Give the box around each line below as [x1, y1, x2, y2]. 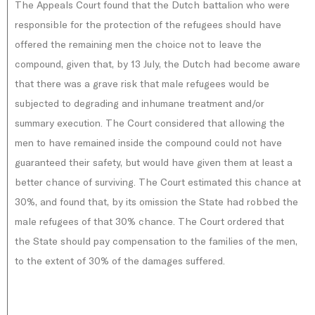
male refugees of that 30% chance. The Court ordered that [15, 215, 284, 228]
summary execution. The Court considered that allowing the [15, 117, 285, 129]
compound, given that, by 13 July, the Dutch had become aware [15, 58, 300, 70]
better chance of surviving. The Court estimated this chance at [15, 176, 301, 188]
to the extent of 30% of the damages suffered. [15, 255, 225, 267]
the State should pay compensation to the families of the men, [15, 235, 297, 247]
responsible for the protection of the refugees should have [15, 18, 281, 31]
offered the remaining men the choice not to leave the [15, 38, 262, 51]
